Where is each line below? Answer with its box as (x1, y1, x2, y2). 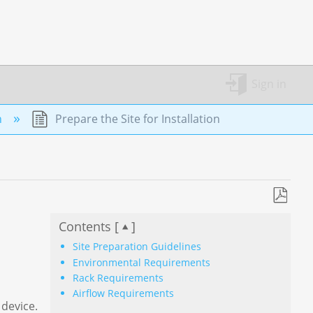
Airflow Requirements (73, 286, 175, 300)
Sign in (251, 76, 286, 92)
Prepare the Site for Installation (52, 110, 220, 126)
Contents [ (59, 217, 119, 235)
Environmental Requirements (73, 255, 211, 269)
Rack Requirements (73, 270, 164, 284)
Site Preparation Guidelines (73, 240, 202, 254)
